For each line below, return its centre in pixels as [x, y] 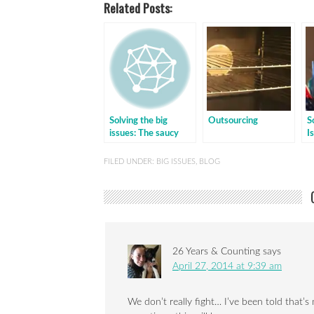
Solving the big [138, 121]
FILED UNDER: [130, 162]
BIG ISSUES [176, 162]
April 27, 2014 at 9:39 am [227, 266]
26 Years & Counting [216, 252]
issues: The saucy [144, 133]
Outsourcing [233, 121]
